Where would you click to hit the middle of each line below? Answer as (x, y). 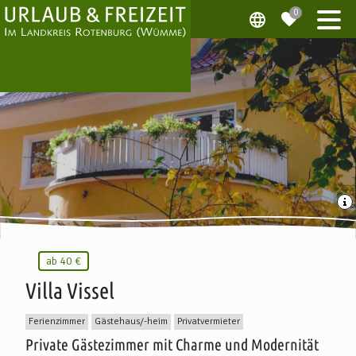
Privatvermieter (209, 321)
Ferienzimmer (57, 321)
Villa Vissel (70, 290)
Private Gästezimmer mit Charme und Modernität (172, 344)
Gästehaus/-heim (131, 321)
